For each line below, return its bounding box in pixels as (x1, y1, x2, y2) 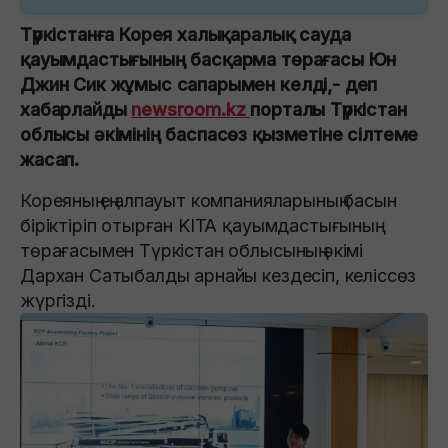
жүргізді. (20, 289, 101, 311)
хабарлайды (20, 98, 132, 120)
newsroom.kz (131, 98, 251, 120)
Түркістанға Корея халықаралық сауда (20, 23, 351, 45)
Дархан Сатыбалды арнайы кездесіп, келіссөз (20, 264, 417, 286)
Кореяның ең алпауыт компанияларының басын (20, 189, 397, 211)
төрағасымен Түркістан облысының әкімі (20, 239, 364, 261)
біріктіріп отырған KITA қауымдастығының (20, 214, 375, 236)
